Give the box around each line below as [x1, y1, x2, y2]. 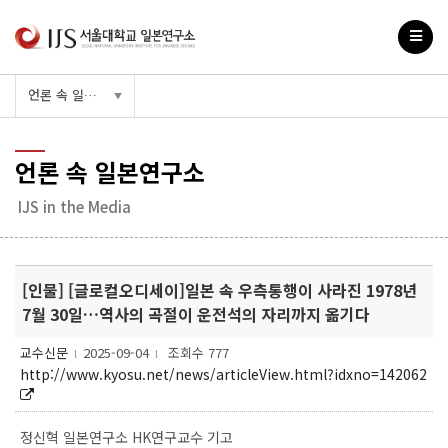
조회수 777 [164, 342, 229, 362]
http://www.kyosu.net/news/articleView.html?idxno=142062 [20, 363, 427, 384]
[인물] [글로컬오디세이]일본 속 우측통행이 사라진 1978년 [22, 277, 417, 302]
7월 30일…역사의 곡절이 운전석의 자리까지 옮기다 [22, 301, 370, 326]
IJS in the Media [18, 195, 131, 217]
